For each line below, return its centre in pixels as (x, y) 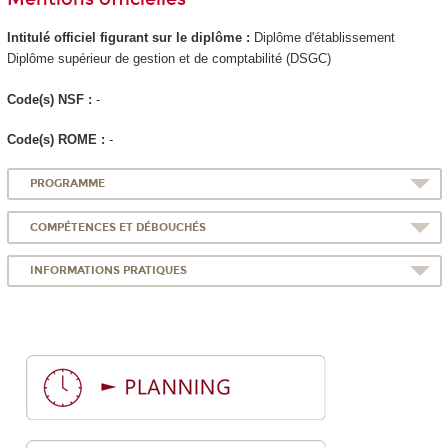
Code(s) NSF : (51, 99)
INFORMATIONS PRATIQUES (109, 271)
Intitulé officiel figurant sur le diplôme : (130, 38)
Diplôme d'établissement (324, 38)
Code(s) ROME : (57, 140)
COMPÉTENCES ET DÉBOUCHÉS (118, 227)
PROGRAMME (68, 184)
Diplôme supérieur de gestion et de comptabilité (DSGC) (168, 59)
